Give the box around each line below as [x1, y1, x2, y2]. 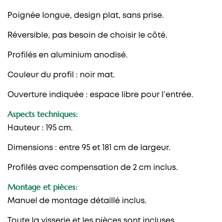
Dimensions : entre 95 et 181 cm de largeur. [7, 144, 170, 152]
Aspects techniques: [7, 109, 78, 119]
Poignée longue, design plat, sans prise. [7, 11, 164, 19]
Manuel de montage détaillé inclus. [7, 197, 147, 205]
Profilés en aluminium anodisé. [7, 51, 128, 59]
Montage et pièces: [7, 181, 77, 192]
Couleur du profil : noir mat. [7, 71, 115, 79]
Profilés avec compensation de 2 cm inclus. [7, 164, 178, 171]
